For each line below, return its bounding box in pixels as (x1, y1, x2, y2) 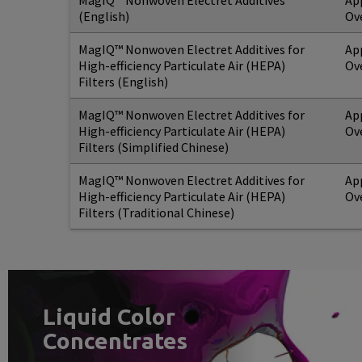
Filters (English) (78, 74, 168, 90)
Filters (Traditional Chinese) (78, 204, 234, 221)
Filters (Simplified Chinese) (78, 139, 229, 155)
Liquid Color (42, 303, 175, 329)
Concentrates (42, 327, 187, 353)
